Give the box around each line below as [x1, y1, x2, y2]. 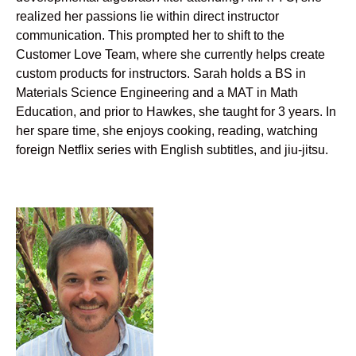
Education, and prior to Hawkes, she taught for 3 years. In [16, 104, 336, 119]
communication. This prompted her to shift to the [16, 28, 284, 43]
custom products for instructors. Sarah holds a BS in [16, 66, 306, 81]
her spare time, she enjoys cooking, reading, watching [16, 123, 318, 138]
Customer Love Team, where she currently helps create [16, 47, 325, 62]
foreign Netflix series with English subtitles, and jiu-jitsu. [16, 142, 328, 157]
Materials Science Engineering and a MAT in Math [16, 85, 298, 100]
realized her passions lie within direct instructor [16, 9, 279, 24]
